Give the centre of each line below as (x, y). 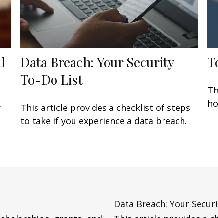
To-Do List (52, 79)
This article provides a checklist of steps (106, 107)
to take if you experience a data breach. (104, 120)
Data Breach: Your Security (97, 62)
